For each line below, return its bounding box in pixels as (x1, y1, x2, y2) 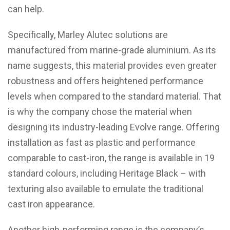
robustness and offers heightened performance (8, 75, 203, 86)
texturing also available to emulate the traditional (8, 183, 203, 194)
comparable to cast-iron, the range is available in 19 (8, 152, 215, 163)
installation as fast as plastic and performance (8, 137, 196, 148)
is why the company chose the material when (8, 106, 192, 117)
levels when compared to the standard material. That (8, 91, 221, 102)
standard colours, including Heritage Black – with (8, 168, 206, 179)
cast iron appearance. (8, 199, 95, 209)
